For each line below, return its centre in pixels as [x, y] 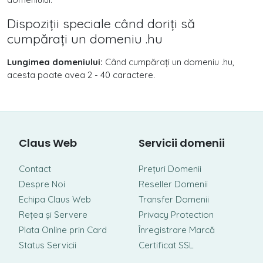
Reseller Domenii [173, 184]
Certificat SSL [166, 245]
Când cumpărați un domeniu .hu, [168, 62]
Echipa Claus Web [55, 199]
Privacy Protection [176, 215]
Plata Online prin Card [63, 230]
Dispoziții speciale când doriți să [101, 23]
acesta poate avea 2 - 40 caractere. [81, 75]
